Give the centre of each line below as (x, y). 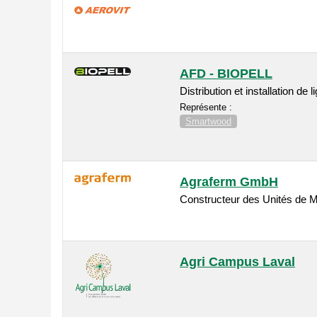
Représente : (206, 108)
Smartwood (208, 122)
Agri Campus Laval (237, 262)
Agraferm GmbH (229, 182)
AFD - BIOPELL (226, 74)
